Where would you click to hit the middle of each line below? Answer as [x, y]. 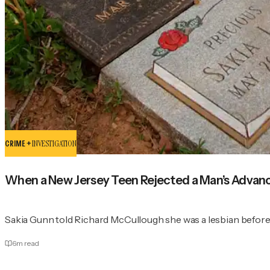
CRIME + [19, 143]
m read [28, 243]
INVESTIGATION [54, 143]
